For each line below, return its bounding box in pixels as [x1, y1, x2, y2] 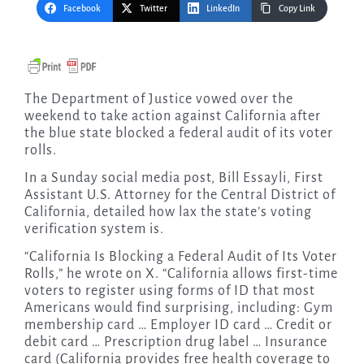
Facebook [63, 3, 101, 14]
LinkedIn [206, 3, 240, 14]
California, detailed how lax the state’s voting [24, 205, 312, 220]
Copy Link [279, 3, 315, 14]
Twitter [140, 3, 167, 14]
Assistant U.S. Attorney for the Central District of [24, 188, 336, 203]
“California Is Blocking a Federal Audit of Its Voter [24, 249, 337, 265]
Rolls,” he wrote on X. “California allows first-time [24, 266, 338, 282]
